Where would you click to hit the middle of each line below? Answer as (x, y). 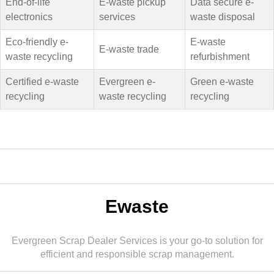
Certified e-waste (42, 82)
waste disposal (223, 17)
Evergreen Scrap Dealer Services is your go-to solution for (137, 241)
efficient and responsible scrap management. (137, 254)
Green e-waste (222, 82)
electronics (29, 17)
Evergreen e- (127, 82)
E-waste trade (129, 49)
